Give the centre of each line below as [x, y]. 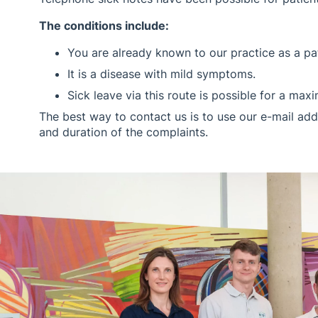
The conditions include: [104, 25]
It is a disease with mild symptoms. [162, 73]
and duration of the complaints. [124, 132]
